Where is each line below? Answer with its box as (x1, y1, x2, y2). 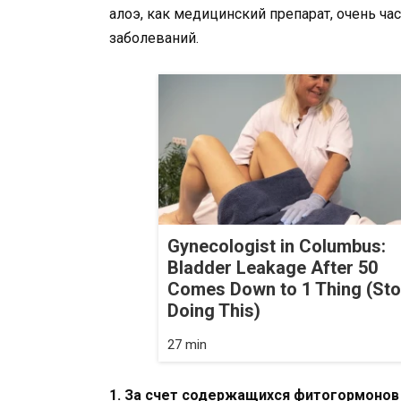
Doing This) (167, 300, 260, 322)
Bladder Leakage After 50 (167, 257, 378, 279)
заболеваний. (109, 29, 199, 47)
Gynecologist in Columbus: (167, 235, 386, 258)
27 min (167, 337, 207, 354)
